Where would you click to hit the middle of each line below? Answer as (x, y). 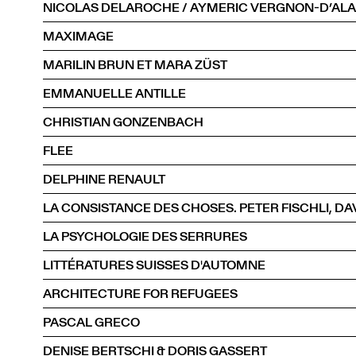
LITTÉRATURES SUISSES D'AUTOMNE (154, 265)
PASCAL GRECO (91, 322)
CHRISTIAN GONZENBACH (123, 122)
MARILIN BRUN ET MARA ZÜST (135, 64)
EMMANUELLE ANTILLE (114, 93)
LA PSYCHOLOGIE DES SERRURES (145, 236)
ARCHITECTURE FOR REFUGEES (140, 293)
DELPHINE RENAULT (104, 179)
